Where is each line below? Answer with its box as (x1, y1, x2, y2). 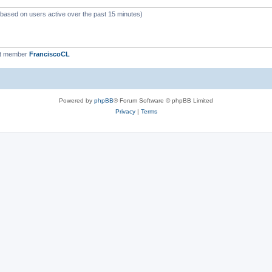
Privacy (115, 108, 135, 115)
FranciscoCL (29, 50, 70, 58)
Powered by (59, 97, 94, 104)
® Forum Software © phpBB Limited (114, 97, 213, 104)
